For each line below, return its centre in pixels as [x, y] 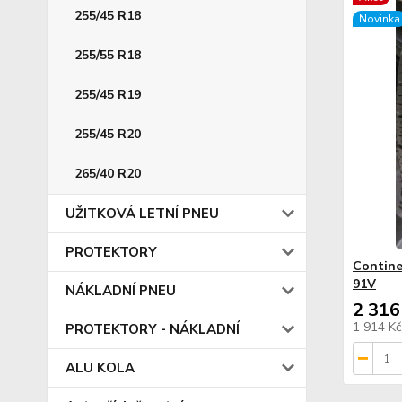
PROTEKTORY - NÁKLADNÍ [153, 329]
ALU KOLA [100, 368]
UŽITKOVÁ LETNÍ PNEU [142, 214]
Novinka [379, 19]
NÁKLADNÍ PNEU [121, 291]
